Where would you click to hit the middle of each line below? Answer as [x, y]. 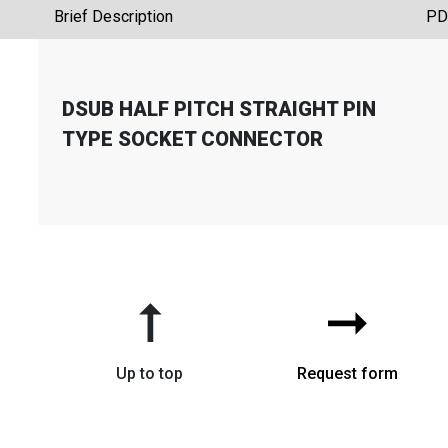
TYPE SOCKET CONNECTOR [192, 139]
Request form [347, 373]
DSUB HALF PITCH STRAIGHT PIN [219, 109]
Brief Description [113, 16]
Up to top [149, 373]
